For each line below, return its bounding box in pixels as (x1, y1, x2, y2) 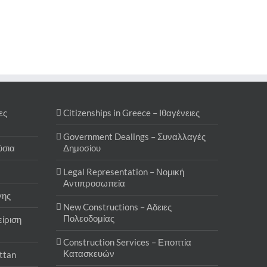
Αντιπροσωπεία (63, 178, 125, 189)
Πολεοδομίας (63, 213, 114, 224)
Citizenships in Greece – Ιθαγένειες (63, 107, 200, 119)
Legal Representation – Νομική (63, 166, 184, 178)
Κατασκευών (63, 248, 114, 259)
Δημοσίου (63, 142, 101, 154)
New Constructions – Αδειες (63, 201, 172, 213)
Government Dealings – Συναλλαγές (63, 131, 206, 142)
